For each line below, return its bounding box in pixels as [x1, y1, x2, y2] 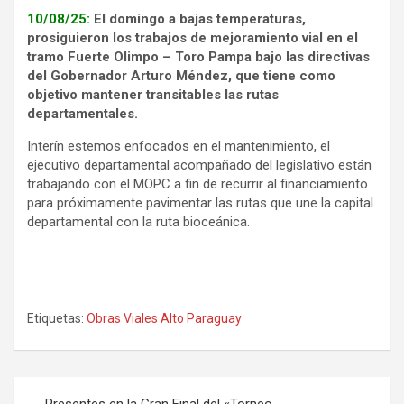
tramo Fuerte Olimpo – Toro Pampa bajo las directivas [27, 49, 370, 65]
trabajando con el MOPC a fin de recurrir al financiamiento [27, 176, 368, 192]
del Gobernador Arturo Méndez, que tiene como [27, 68, 335, 84]
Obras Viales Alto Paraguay [87, 311, 242, 326]
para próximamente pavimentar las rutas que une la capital [27, 195, 373, 211]
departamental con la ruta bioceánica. [27, 214, 250, 230]
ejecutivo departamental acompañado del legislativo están [27, 157, 372, 173]
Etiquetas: [27, 311, 84, 326]
